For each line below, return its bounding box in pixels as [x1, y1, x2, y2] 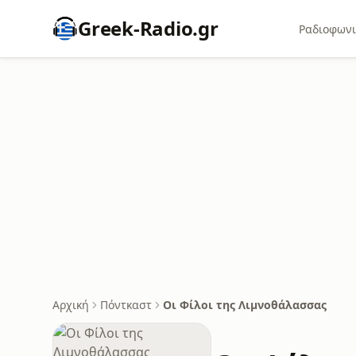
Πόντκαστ [100, 297, 152, 312]
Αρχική [52, 297, 89, 312]
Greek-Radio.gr [78, 15, 219, 41]
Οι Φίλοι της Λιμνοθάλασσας [163, 297, 327, 312]
